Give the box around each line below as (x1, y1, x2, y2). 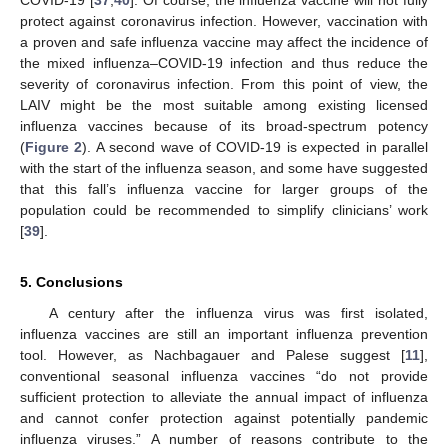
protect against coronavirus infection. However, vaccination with (20, 13, 428, 29)
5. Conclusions (20, 274, 123, 290)
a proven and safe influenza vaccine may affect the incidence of (20, 34, 428, 50)
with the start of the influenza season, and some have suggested (20, 160, 428, 176)
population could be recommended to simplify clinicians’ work (20, 202, 428, 218)
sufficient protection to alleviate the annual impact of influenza (20, 389, 428, 405)
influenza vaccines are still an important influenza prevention (20, 326, 428, 342)
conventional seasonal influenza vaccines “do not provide (20, 368, 428, 384)
